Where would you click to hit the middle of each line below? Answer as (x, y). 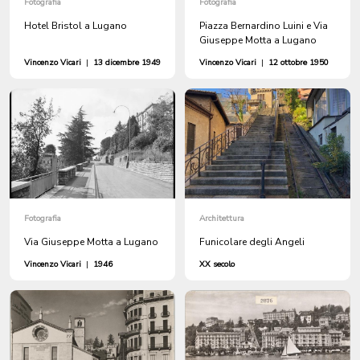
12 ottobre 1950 (299, 62)
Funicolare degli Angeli (252, 241)
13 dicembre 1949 (127, 62)
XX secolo (217, 264)
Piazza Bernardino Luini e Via (264, 25)
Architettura (222, 218)
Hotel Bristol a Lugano (76, 25)
